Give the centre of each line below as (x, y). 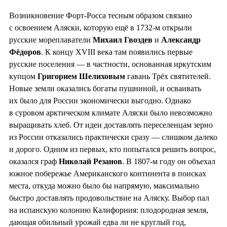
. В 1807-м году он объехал (169, 162)
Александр (181, 40)
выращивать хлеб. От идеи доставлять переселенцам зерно (111, 125)
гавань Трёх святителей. (168, 77)
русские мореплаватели (51, 40)
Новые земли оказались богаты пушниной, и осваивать (105, 89)
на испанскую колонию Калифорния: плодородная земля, (109, 210)
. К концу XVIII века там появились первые (117, 52)
